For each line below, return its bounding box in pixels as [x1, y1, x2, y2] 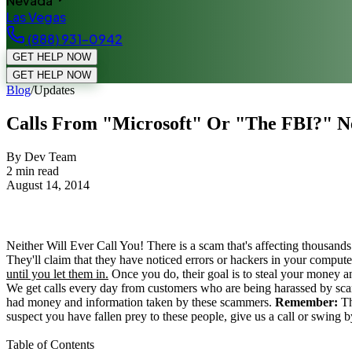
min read [13, 163, 59, 178]
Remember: [275, 295, 338, 310]
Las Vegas [6, 9, 66, 25]
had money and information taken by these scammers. [6, 295, 275, 310]
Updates [34, 83, 75, 97]
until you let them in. [6, 267, 108, 281]
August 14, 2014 [6, 178, 90, 192]
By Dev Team [6, 149, 76, 163]
